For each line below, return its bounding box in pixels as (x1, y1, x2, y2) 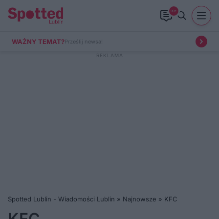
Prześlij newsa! (65, 38, 103, 45)
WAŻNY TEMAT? (12, 37, 65, 45)
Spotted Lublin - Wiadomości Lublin (8, 195, 115, 203)
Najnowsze (123, 195, 156, 203)
